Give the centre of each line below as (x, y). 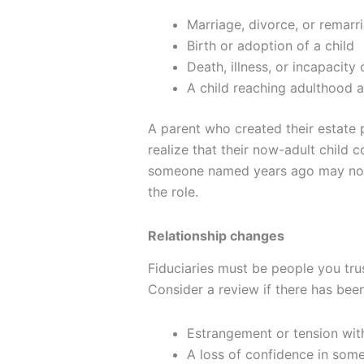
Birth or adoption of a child (271, 45)
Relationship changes (216, 235)
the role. (173, 191)
